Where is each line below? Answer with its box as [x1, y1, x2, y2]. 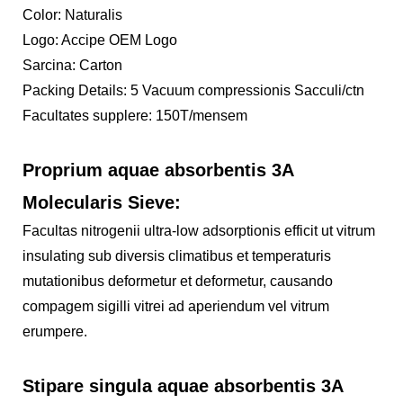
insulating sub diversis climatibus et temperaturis [22, 248, 331, 264]
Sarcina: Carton [22, 58, 122, 73]
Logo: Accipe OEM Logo [22, 32, 177, 48]
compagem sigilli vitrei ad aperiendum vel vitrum [22, 299, 329, 314]
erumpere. [22, 324, 87, 339]
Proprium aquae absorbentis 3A [22, 160, 293, 180]
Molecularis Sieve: [22, 193, 181, 212]
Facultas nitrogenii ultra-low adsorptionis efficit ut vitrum [22, 223, 375, 238]
